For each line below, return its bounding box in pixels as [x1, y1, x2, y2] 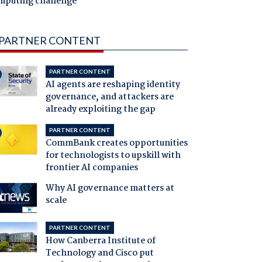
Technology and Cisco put [45, 246, 154, 261]
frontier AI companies [45, 161, 138, 175]
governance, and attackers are [45, 90, 174, 105]
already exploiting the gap [45, 102, 156, 117]
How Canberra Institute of [45, 234, 156, 249]
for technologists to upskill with [45, 149, 181, 163]
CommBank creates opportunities [45, 136, 188, 151]
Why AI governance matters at [45, 181, 174, 196]
